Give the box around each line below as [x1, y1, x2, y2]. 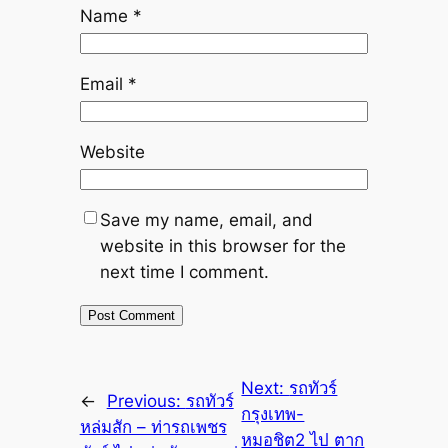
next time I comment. [99, 261, 269, 282]
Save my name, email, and [99, 209, 313, 230]
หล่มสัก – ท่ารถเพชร [79, 417, 227, 438]
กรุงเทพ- [241, 404, 305, 425]
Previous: [106, 391, 186, 412]
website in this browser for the [99, 235, 346, 256]
